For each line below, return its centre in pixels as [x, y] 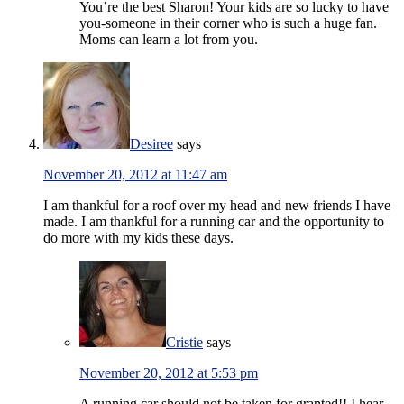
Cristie [184, 343]
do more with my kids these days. [138, 238]
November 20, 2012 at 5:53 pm [169, 373]
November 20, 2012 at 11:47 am [135, 175]
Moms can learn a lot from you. [169, 40]
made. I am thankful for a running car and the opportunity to [214, 222]
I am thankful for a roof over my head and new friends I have [217, 206]
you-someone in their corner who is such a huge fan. [228, 23]
